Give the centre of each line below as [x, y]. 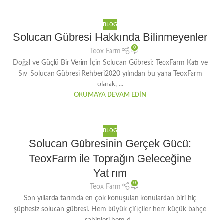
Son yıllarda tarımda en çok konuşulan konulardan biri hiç [110, 199]
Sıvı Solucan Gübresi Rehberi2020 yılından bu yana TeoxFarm [110, 73]
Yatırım [110, 173]
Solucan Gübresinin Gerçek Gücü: [110, 143]
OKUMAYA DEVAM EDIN [110, 95]
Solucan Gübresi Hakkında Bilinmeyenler [110, 37]
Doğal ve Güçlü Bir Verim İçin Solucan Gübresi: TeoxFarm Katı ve [110, 63]
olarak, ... [110, 84]
